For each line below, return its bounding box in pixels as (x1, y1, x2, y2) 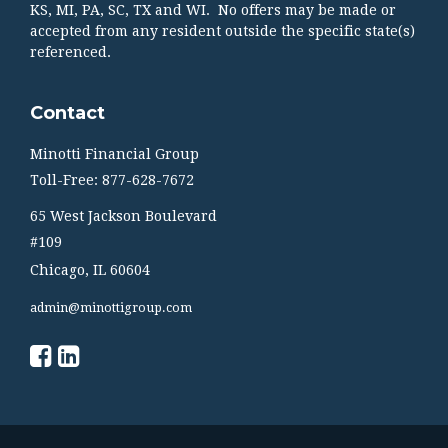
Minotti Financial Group (30, 145, 199, 162)
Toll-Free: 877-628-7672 (30, 171, 194, 188)
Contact (30, 101, 105, 124)
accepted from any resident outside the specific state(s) (30, 22, 415, 39)
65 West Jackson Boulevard (30, 207, 217, 224)
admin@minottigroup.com (30, 300, 192, 315)
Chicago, (30, 261, 89, 278)
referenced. (30, 43, 111, 60)
